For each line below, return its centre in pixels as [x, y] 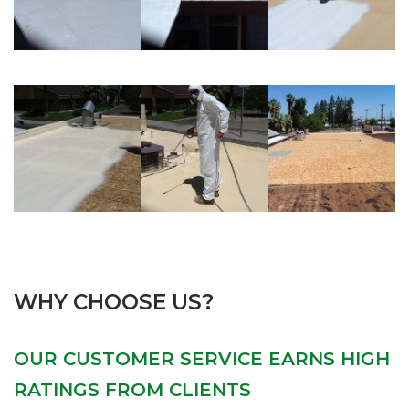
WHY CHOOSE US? [114, 303]
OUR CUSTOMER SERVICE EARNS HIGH [202, 359]
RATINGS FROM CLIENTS [132, 390]
